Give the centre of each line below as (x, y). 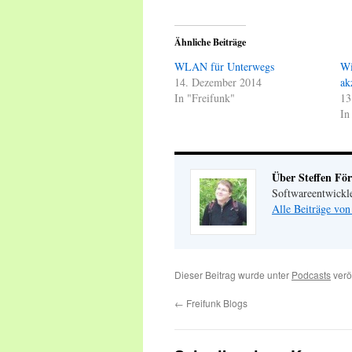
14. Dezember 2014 (218, 82)
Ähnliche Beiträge (210, 42)
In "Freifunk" (205, 98)
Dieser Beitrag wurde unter (233, 275)
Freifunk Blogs (216, 303)
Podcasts (311, 275)
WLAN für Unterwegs (224, 66)
